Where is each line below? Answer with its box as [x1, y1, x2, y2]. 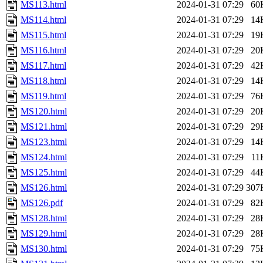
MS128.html [21, 213, 67, 224]
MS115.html [21, 30, 66, 41]
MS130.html [21, 244, 67, 254]
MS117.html [21, 60, 66, 71]
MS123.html [21, 137, 67, 147]
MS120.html [21, 106, 67, 117]
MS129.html [21, 228, 67, 239]
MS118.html [21, 76, 66, 86]
